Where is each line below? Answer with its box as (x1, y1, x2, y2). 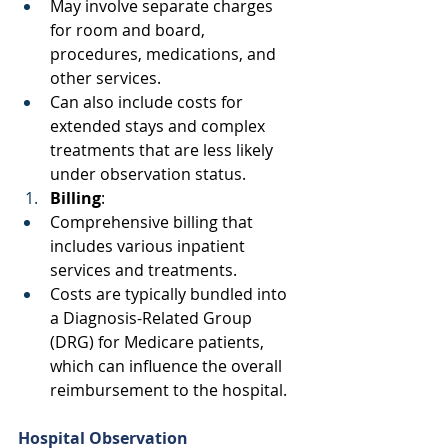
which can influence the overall (50, 354, 286, 377)
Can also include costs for (50, 90, 247, 113)
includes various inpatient (50, 234, 249, 257)
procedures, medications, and (50, 42, 280, 65)
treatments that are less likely (50, 138, 277, 161)
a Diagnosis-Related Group (50, 306, 256, 329)
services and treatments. (50, 258, 241, 281)
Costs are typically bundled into (50, 282, 291, 305)
